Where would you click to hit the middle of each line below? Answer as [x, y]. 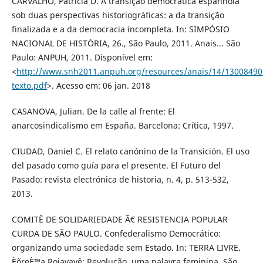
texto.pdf [29, 86]
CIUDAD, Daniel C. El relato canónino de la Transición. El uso [130, 151]
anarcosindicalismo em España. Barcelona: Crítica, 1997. [122, 126]
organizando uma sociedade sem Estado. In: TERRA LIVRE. [126, 248]
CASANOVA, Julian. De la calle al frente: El [93, 112]
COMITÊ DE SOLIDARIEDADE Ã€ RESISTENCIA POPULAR [119, 220]
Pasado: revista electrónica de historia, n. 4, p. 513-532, [120, 180]
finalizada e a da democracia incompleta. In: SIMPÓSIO [120, 29]
